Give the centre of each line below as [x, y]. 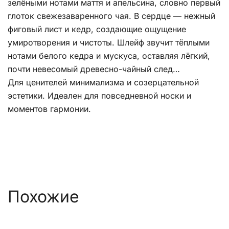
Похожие [43, 197]
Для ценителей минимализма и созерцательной [103, 83]
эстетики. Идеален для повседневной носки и [99, 96]
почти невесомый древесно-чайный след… [94, 69]
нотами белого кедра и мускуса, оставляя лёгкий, [109, 56]
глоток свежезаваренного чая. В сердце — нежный [111, 16]
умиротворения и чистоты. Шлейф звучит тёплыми [109, 43]
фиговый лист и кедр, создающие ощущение [97, 29]
